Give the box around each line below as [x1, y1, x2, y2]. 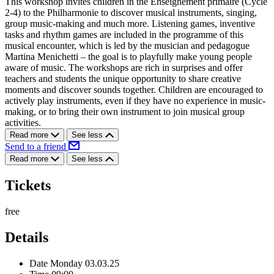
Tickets [5, 177, 51, 194]
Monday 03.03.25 [50, 257, 119, 268]
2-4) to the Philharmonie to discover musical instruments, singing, [5, 7, 257, 18]
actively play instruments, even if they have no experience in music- [5, 95, 265, 106]
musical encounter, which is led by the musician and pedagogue [5, 40, 250, 51]
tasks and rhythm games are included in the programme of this [5, 29, 243, 40]
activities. [5, 117, 41, 128]
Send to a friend [5, 141, 68, 152]
